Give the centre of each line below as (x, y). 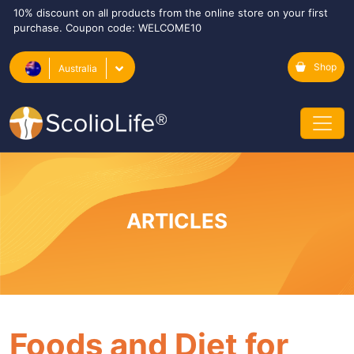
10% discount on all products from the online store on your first (171, 13)
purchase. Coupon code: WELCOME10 (107, 28)
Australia (78, 68)
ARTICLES (177, 220)
